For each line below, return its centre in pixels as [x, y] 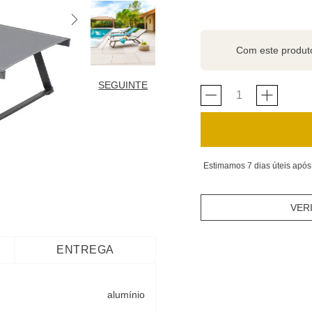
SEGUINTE [123, 85]
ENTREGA [85, 250]
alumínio [126, 295]
